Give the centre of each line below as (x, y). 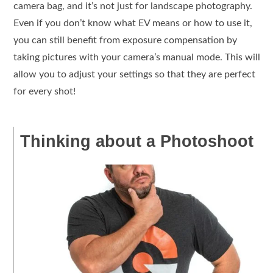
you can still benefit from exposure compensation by (126, 40)
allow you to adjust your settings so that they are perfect (135, 74)
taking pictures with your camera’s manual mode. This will (137, 57)
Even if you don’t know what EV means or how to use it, (133, 23)
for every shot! (45, 91)
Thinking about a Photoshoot (137, 141)
